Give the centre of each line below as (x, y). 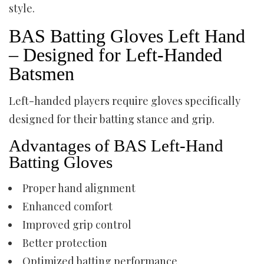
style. (22, 8)
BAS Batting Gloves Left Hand (127, 36)
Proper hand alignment (79, 188)
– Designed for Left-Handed (115, 55)
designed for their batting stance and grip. (112, 119)
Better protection (65, 243)
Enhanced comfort (67, 206)
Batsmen (42, 74)
